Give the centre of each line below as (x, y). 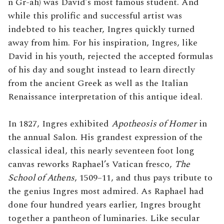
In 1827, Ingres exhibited (60, 124)
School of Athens (41, 178)
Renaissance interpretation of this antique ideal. (105, 97)
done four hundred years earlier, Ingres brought (104, 205)
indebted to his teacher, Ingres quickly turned (101, 29)
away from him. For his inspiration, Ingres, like (103, 43)
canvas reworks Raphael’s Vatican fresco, (91, 164)
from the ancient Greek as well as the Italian (98, 83)
